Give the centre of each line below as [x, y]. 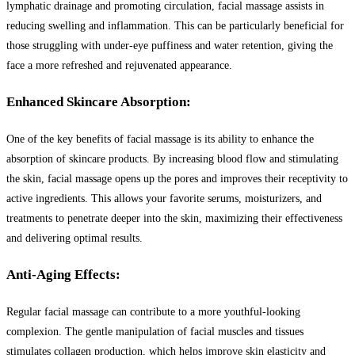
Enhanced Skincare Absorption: [99, 102]
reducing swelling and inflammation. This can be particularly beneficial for [175, 25]
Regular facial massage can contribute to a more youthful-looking [153, 311]
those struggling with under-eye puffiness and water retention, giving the [170, 45]
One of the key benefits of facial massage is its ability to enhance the [160, 139]
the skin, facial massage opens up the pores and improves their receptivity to [177, 178]
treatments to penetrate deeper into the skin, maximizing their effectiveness [174, 218]
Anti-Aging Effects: [63, 275]
